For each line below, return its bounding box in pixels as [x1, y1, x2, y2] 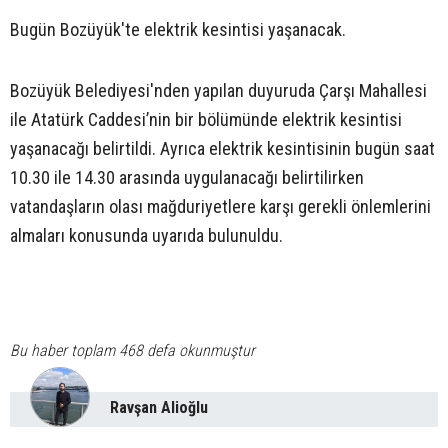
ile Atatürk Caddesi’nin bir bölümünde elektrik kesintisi [10, 109, 402, 131]
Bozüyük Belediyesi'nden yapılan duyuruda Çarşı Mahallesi [10, 80, 427, 102]
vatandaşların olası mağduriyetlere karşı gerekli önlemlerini [10, 196, 431, 218]
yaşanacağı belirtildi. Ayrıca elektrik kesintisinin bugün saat [10, 138, 435, 160]
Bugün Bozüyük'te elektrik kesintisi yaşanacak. [10, 19, 346, 41]
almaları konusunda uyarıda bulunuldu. [10, 225, 283, 247]
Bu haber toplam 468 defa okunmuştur [10, 341, 255, 361]
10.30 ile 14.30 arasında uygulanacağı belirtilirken [10, 167, 364, 189]
